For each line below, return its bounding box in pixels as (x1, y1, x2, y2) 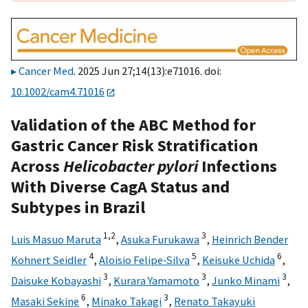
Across (11, 155, 63, 177)
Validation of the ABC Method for (11, 113, 256, 135)
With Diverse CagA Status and (11, 175, 230, 197)
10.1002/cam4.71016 (11, 85, 104, 99)
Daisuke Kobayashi (11, 273, 101, 287)
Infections (198, 155, 277, 177)
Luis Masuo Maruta (11, 232, 101, 246)
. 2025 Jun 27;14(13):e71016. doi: (74, 64, 221, 78)
